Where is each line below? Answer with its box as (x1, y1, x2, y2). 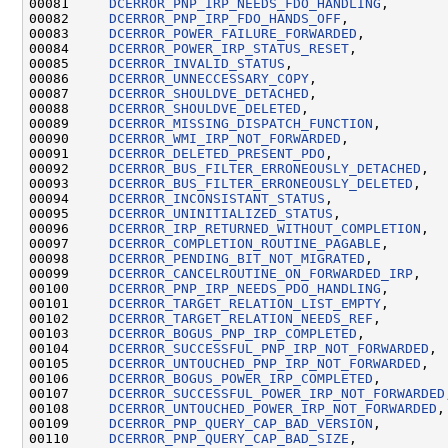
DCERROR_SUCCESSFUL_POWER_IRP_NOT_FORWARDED (109, 385, 445, 401)
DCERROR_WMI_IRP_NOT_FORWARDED (109, 130, 341, 146)
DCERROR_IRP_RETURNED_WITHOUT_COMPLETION (109, 220, 421, 236)
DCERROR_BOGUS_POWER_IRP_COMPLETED (109, 370, 373, 386)
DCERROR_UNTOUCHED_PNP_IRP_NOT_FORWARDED (109, 355, 421, 371)
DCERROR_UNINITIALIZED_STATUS (109, 205, 333, 221)
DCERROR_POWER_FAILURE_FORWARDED (109, 25, 357, 41)
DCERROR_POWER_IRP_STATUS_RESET (109, 40, 349, 56)
